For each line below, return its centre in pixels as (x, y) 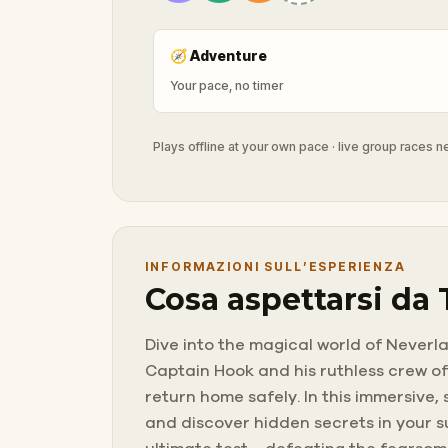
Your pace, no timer (226, 85)
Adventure (228, 55)
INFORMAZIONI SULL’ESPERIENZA (275, 266)
